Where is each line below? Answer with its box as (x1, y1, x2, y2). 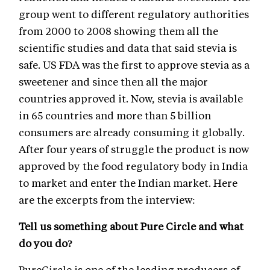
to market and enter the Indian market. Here (19, 175, 237, 189)
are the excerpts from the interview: (19, 192, 195, 206)
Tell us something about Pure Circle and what (19, 219, 243, 233)
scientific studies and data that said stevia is (19, 40, 237, 54)
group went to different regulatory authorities (19, 7, 249, 20)
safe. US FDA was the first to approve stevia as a (19, 57, 250, 71)
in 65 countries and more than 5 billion (19, 108, 211, 122)
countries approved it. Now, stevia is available (19, 91, 243, 105)
